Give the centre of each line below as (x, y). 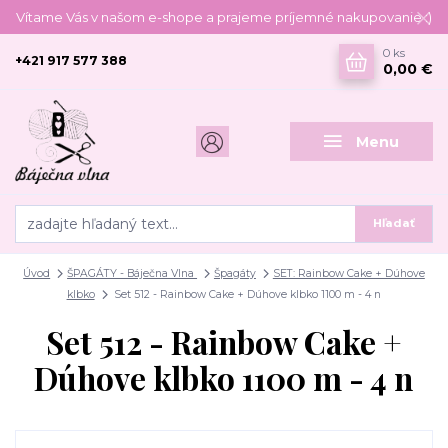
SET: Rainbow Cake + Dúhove (348, 274)
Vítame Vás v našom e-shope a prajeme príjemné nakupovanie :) (224, 16)
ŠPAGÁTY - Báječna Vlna (132, 274)
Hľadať (393, 223)
